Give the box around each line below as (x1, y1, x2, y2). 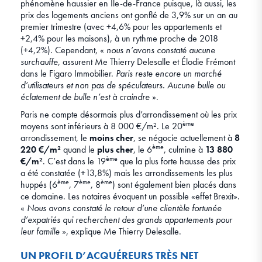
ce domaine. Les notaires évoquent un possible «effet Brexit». (20, 190, 240, 203)
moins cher (89, 132, 133, 144)
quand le (61, 143, 97, 156)
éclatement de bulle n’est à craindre (20, 91, 152, 104)
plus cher (97, 143, 133, 156)
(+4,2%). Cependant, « (20, 44, 106, 57)
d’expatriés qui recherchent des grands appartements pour (20, 213, 232, 226)
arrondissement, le (20, 132, 89, 144)
